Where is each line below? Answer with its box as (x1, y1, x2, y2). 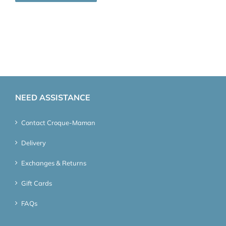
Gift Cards (21, 179, 52, 187)
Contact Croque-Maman (21, 118, 95, 127)
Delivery (21, 138, 46, 147)
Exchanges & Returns (21, 158, 86, 167)
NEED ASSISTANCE (15, 92, 90, 102)
